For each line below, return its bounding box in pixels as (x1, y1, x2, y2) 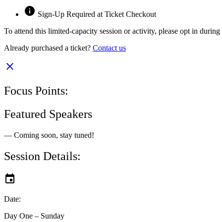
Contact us (93, 44, 126, 53)
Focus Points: (4, 84, 68, 97)
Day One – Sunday (4, 211, 66, 220)
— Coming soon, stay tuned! (4, 130, 94, 139)
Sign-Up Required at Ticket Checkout (38, 10, 156, 19)
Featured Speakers (4, 107, 92, 120)
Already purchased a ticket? (4, 44, 93, 53)
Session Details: (4, 149, 81, 163)
